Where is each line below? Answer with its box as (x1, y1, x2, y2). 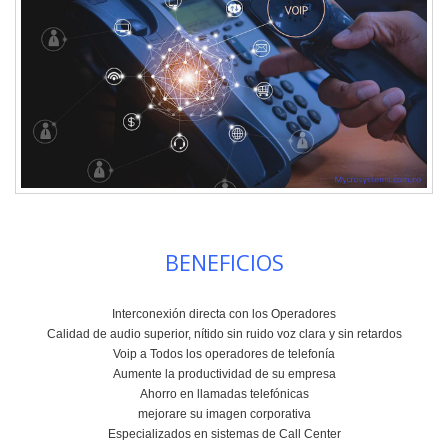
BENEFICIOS (164, 247, 284, 278)
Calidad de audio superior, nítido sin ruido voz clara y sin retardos (46, 327, 402, 342)
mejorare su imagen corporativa (137, 407, 311, 422)
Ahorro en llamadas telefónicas (139, 387, 309, 402)
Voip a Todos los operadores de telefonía (113, 347, 335, 362)
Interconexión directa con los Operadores (112, 307, 336, 322)
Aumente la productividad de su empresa (112, 367, 336, 382)
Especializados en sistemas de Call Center (107, 427, 341, 442)
